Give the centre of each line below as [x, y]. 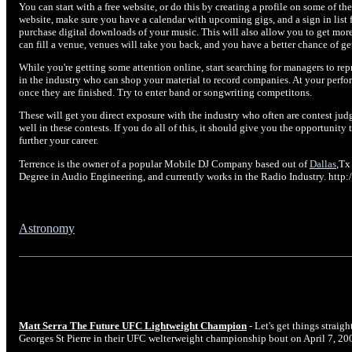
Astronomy [47, 229]
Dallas [323, 163]
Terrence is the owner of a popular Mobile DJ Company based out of [164, 163]
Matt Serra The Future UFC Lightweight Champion [133, 326]
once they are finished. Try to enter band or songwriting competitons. [165, 93]
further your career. [59, 141]
